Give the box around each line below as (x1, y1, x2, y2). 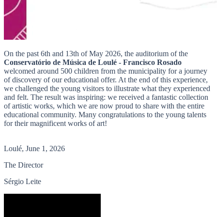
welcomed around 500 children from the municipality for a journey (4, 67, 207, 76)
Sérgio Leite (4, 177, 41, 186)
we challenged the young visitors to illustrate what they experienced (4, 84, 210, 93)
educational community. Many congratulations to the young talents (4, 110, 206, 119)
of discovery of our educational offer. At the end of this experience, (4, 76, 208, 84)
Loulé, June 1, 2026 (4, 144, 65, 153)
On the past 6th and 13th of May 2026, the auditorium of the (4, 49, 188, 58)
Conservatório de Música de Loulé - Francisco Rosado (4, 58, 182, 67)
